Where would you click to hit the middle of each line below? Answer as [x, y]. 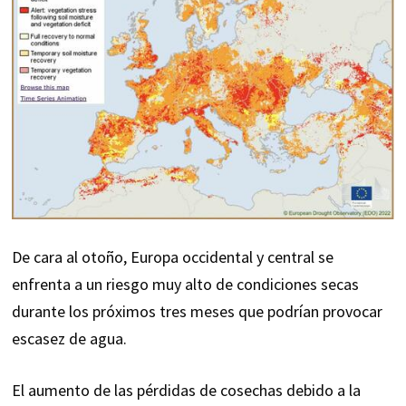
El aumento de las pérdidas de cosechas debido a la [186, 391]
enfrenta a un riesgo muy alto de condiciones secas [185, 285]
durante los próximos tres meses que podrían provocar [197, 312]
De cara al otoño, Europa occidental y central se [172, 257]
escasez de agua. [71, 339]
